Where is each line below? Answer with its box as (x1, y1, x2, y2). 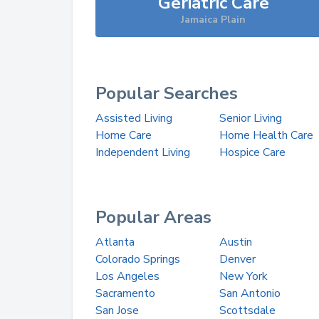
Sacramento (95, 286, 155, 301)
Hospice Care (219, 145, 286, 160)
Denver (219, 251, 256, 267)
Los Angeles (95, 268, 159, 284)
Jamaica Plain (181, 13, 246, 26)
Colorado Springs (95, 251, 180, 267)
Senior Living (219, 110, 282, 126)
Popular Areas (95, 206, 211, 229)
